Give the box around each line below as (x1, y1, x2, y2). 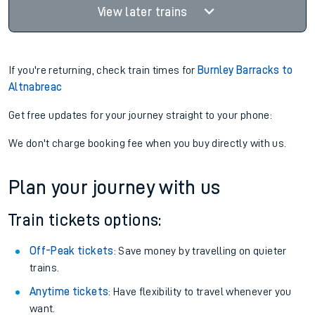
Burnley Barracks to (198, 65, 293, 76)
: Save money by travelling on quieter (113, 245, 287, 257)
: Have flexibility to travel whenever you (108, 286, 292, 297)
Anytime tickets (30, 286, 109, 297)
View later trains (97, 6, 191, 18)
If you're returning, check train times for (8, 65, 198, 76)
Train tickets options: (8, 212, 162, 229)
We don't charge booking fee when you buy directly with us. (8, 138, 287, 149)
